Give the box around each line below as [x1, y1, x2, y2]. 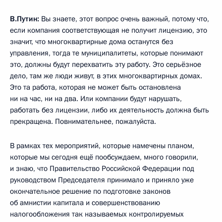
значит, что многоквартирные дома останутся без [10, 36, 173, 47]
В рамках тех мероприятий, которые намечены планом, [10, 140, 194, 151]
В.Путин [10, 13, 37, 24]
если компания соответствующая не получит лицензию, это [10, 25, 207, 35]
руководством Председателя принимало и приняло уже [10, 174, 194, 185]
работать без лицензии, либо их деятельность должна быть [10, 105, 209, 115]
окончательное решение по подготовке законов [10, 186, 170, 196]
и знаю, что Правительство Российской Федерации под [10, 163, 194, 173]
